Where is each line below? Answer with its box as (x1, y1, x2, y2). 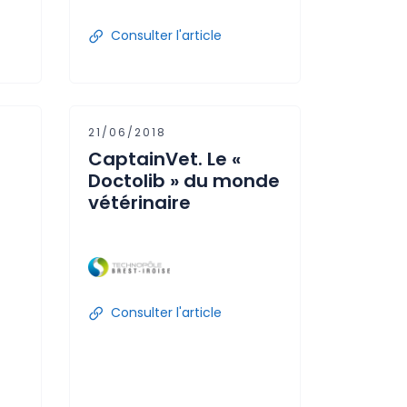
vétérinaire (88, 190, 191, 215)
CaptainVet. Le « (88, 146, 241, 172)
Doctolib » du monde (88, 168, 280, 194)
